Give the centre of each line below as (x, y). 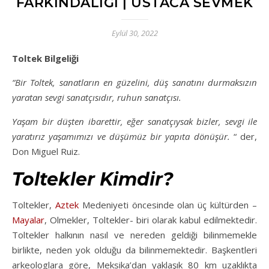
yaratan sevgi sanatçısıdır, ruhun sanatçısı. (97, 97)
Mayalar (28, 219)
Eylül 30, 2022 (134, 33)
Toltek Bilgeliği (48, 58)
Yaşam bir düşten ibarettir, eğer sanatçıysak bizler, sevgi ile (134, 121)
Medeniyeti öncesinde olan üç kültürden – (168, 204)
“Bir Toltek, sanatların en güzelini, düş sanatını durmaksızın (134, 82)
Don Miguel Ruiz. (46, 151)
